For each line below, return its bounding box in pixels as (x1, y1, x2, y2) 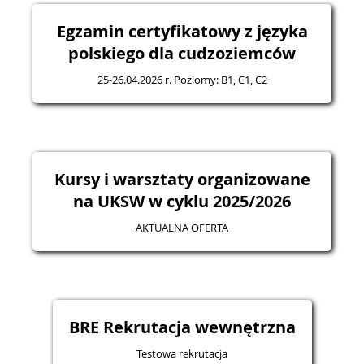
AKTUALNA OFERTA (136, 220, 228, 235)
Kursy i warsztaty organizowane (54, 168, 310, 190)
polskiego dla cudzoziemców (68, 42, 296, 64)
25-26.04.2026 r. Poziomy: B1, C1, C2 (97, 72, 267, 87)
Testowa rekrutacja (136, 346, 227, 361)
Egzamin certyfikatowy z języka (56, 20, 308, 42)
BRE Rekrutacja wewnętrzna (68, 316, 296, 338)
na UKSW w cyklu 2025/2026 (73, 190, 291, 212)
